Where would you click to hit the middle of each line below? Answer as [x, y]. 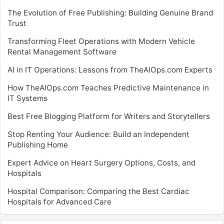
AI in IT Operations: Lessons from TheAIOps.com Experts [110, 70]
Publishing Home [38, 145]
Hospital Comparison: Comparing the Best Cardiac [98, 191]
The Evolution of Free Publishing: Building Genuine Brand [110, 13]
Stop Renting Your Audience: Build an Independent [98, 134]
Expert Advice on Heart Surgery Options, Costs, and [101, 163]
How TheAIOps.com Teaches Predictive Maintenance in [108, 88]
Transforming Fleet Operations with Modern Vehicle [101, 41]
